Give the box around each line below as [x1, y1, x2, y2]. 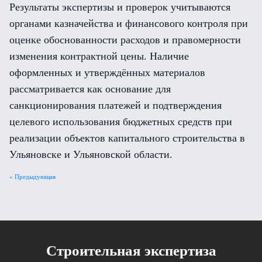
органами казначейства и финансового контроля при [9, 18, 248, 29]
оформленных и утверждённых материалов [9, 67, 205, 78]
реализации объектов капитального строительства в [9, 132, 245, 144]
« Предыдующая [9, 173, 56, 180]
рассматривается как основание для [9, 83, 171, 95]
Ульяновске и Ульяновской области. [9, 149, 173, 160]
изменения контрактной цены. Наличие [9, 50, 189, 62]
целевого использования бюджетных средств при [9, 116, 232, 127]
